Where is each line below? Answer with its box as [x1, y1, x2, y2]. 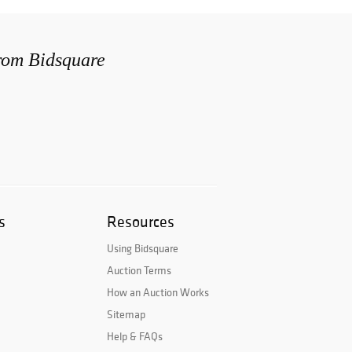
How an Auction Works [107, 285, 209, 300]
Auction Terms [107, 263, 171, 278]
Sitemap [107, 307, 145, 322]
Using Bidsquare [107, 241, 178, 256]
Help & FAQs [107, 329, 163, 344]
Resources [107, 211, 174, 233]
